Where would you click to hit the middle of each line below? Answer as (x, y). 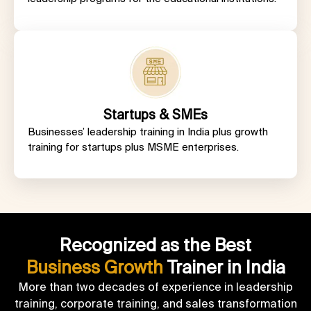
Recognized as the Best (155, 245)
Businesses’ (58, 131)
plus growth (240, 131)
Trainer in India (224, 267)
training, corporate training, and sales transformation (155, 303)
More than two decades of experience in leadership (155, 286)
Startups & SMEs (155, 114)
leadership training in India (150, 131)
